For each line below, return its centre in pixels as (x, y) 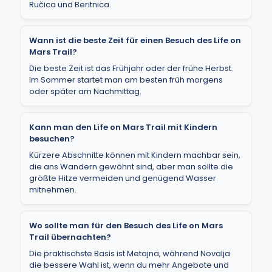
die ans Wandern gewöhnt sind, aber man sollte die (131, 167)
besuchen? (52, 139)
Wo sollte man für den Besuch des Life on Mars (126, 226)
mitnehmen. (53, 190)
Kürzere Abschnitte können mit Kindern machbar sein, (135, 155)
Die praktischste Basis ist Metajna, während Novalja (130, 253)
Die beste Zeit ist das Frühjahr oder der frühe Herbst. (131, 68)
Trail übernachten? (70, 237)
